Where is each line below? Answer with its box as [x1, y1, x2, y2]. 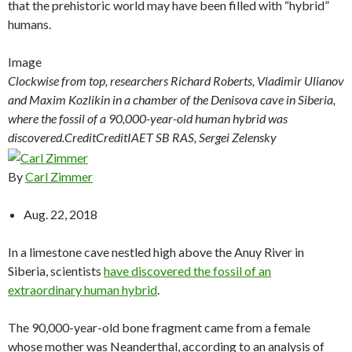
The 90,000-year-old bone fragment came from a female [8, 319, 310, 335]
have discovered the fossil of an [104, 262, 271, 278]
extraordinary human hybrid [8, 281, 157, 297]
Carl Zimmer [25, 168, 93, 184]
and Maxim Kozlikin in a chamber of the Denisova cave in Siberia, [8, 91, 335, 107]
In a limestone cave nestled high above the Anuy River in [8, 244, 304, 259]
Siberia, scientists [8, 262, 104, 278]
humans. [8, 16, 51, 31]
